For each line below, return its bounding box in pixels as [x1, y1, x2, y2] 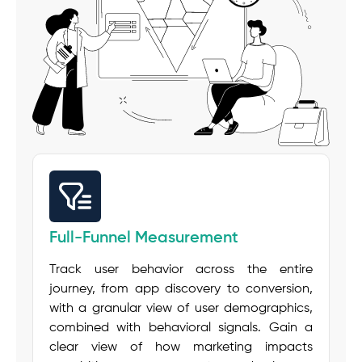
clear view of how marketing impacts [49, 341, 313, 355]
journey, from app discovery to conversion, [49, 283, 313, 297]
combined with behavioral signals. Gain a [49, 322, 313, 335]
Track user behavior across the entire [49, 263, 313, 277]
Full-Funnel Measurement [49, 230, 238, 247]
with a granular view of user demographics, [49, 302, 313, 316]
